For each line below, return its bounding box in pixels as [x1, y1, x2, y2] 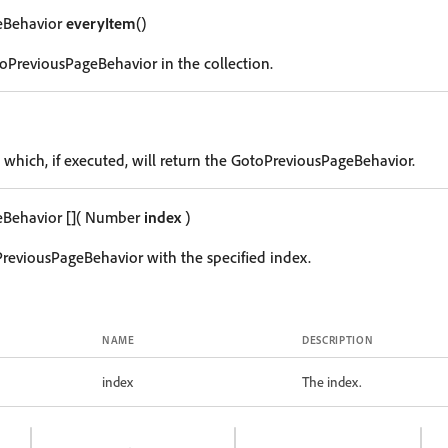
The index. [302, 373, 362, 390]
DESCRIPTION [302, 333, 374, 347]
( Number [76, 207, 144, 227]
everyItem [66, 13, 136, 33]
